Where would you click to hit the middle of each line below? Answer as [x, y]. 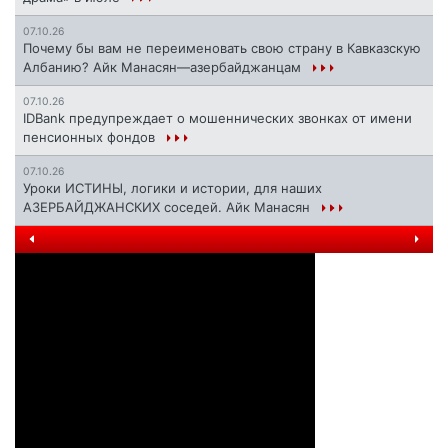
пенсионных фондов [91, 137]
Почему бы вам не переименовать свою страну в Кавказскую [222, 48]
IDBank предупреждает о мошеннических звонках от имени [217, 118]
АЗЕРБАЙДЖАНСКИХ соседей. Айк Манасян [168, 207]
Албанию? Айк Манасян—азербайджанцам [164, 67]
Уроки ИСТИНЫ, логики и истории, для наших [172, 188]
